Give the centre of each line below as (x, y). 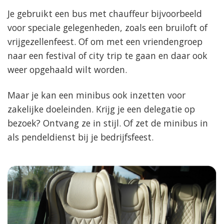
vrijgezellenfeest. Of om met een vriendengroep (105, 42)
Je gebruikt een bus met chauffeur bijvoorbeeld (105, 14)
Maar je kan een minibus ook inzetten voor (96, 95)
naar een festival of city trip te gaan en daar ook (107, 56)
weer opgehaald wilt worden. (67, 70)
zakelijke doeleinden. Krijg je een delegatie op (101, 109)
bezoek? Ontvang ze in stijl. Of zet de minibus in (108, 123)
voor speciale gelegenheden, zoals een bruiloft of (107, 28)
